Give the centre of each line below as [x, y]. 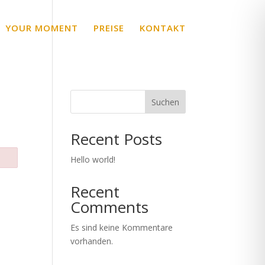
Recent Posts [117, 139]
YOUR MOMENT [41, 28]
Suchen [165, 102]
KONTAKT [162, 28]
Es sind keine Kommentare [122, 227]
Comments [110, 207]
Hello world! [93, 159]
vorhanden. [92, 241]
